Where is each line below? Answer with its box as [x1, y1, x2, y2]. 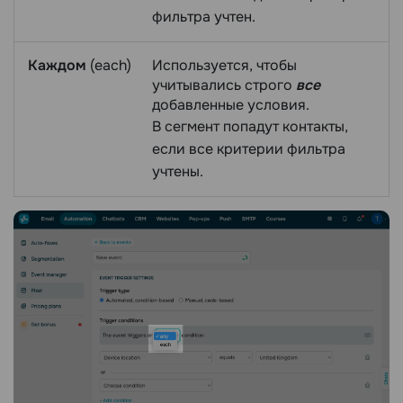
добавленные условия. [152, 94, 309, 114]
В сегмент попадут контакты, [152, 116, 348, 136]
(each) [86, 55, 131, 75]
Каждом [28, 55, 86, 75]
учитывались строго [152, 75, 296, 94]
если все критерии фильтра [152, 139, 345, 158]
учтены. [152, 161, 203, 181]
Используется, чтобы [152, 55, 297, 75]
